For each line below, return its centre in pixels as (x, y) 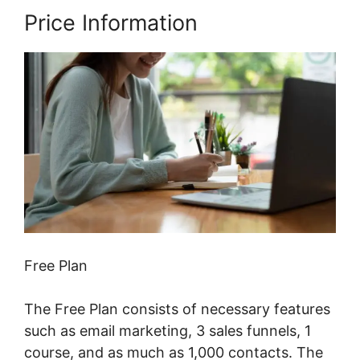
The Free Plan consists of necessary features (177, 309)
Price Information (111, 23)
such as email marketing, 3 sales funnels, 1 (168, 331)
